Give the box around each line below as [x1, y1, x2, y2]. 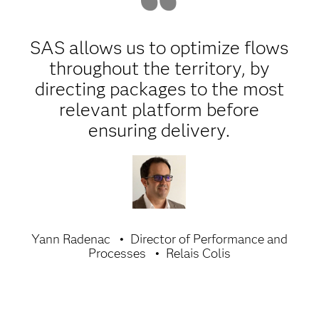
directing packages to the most [34, 78, 284, 100]
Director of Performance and [130, 231, 288, 247]
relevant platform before [59, 98, 260, 121]
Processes [88, 246, 146, 261]
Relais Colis [165, 246, 231, 261]
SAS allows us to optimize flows [30, 36, 289, 59]
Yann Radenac [31, 231, 110, 247]
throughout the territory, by [48, 57, 270, 80]
